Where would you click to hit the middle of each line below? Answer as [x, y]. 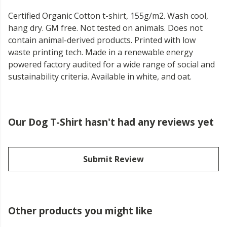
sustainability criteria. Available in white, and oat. [100, 77]
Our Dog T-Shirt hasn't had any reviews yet [111, 122]
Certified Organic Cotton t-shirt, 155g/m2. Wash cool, [108, 16]
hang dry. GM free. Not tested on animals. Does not [105, 28]
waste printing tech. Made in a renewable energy [101, 52]
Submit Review [113, 159]
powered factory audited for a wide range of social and [111, 65]
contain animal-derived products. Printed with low [102, 40]
